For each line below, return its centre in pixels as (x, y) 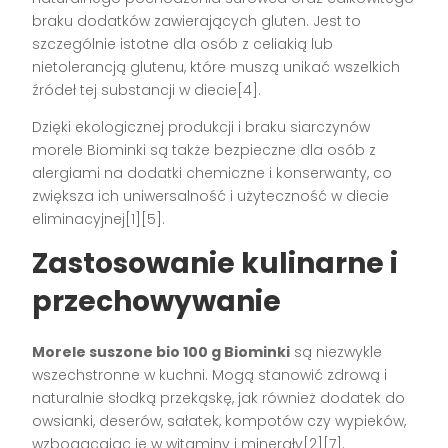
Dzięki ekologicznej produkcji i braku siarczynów (201, 127)
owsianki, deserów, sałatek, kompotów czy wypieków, (219, 421)
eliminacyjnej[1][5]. (99, 219)
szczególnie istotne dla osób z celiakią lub (183, 44)
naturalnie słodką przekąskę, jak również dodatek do (219, 398)
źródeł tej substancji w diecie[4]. (147, 90)
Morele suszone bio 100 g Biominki (161, 352)
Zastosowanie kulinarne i (215, 264)
